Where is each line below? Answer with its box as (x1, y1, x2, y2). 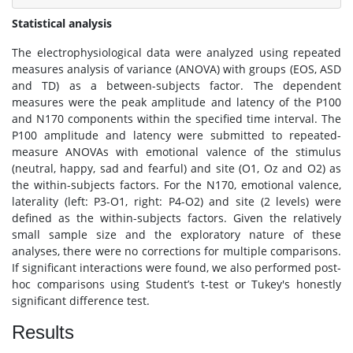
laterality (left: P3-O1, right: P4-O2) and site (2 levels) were (12, 194, 341, 209)
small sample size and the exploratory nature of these (12, 227, 341, 242)
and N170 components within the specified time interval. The (12, 111, 341, 126)
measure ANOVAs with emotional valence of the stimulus (12, 144, 341, 159)
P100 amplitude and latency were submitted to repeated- (12, 128, 341, 143)
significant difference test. (12, 293, 150, 308)
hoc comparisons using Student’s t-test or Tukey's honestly (12, 277, 341, 292)
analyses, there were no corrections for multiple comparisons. (12, 243, 341, 258)
